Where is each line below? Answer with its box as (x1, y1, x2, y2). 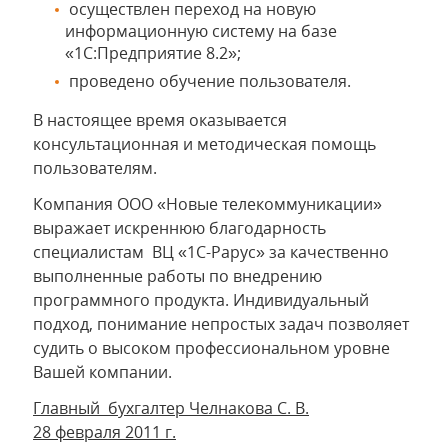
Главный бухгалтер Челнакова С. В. (33, 397, 309, 420)
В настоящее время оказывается (33, 109, 287, 132)
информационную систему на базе (65, 20, 337, 43)
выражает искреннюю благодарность (33, 217, 326, 240)
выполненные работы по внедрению (33, 265, 322, 288)
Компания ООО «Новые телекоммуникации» (33, 193, 386, 216)
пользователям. (33, 157, 157, 180)
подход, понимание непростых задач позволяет (33, 313, 409, 336)
